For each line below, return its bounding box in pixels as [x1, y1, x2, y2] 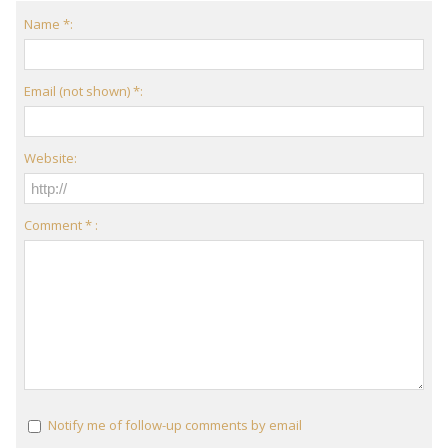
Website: [24, 149, 78, 168]
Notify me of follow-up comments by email [48, 416, 303, 435]
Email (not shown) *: [24, 82, 144, 101]
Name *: [24, 15, 74, 34]
